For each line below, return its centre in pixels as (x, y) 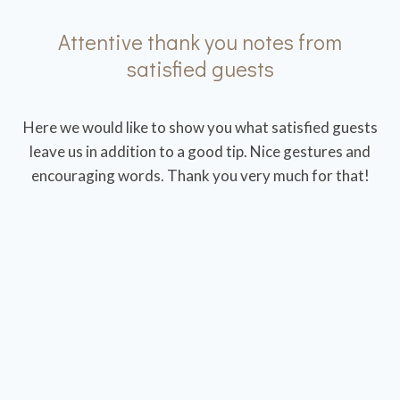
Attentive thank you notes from (200, 42)
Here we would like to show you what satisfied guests (200, 127)
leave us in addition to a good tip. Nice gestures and (200, 151)
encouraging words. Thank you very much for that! (200, 175)
